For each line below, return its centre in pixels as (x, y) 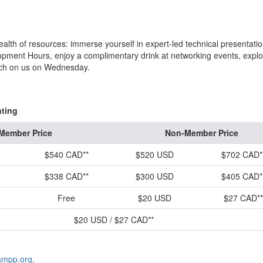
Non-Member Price (201, 133)
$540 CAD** (66, 154)
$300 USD (154, 176)
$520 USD (154, 154)
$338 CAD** (66, 176)
